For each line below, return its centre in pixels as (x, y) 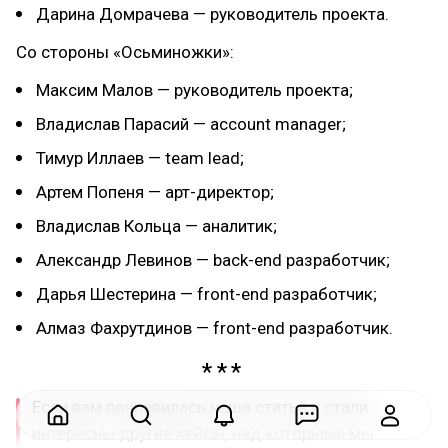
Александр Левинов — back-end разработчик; (213, 259)
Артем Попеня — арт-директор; (155, 191)
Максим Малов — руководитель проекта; (194, 89)
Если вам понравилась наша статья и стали (200, 407)
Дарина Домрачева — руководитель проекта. (212, 13)
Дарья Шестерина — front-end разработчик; (206, 293)
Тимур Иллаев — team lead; (140, 157)
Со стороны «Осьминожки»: (125, 51)
